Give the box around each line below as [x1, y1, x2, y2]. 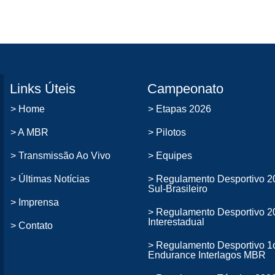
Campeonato [147, 81, 223, 96]
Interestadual [148, 217, 204, 227]
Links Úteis [10, 81, 76, 96]
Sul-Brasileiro [148, 184, 207, 194]
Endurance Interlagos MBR [148, 250, 266, 260]
